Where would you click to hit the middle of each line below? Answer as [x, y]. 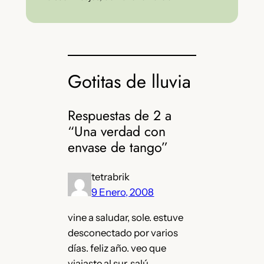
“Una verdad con [117, 132]
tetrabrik [111, 177]
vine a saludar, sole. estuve [126, 218]
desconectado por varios [123, 233]
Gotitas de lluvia [130, 82]
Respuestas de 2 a [120, 116]
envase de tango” [118, 148]
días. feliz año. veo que [117, 248]
